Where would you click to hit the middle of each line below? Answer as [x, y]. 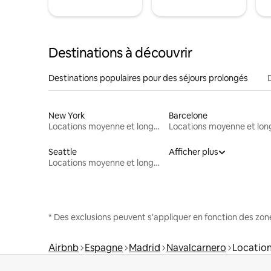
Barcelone [188, 115]
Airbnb [64, 247]
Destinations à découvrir [120, 53]
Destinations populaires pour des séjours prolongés [148, 78]
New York [67, 115]
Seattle [63, 152]
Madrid [145, 247]
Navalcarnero [196, 247]
